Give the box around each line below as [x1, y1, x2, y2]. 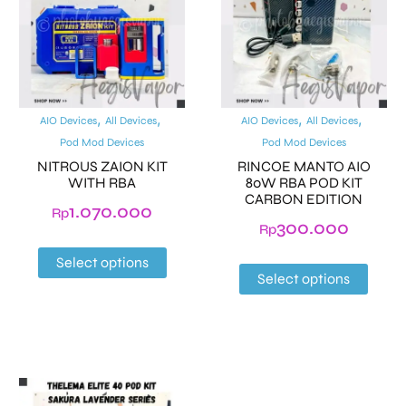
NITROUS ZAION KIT [36, 157, 168, 175]
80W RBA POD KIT [245, 173, 362, 191]
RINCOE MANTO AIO [237, 157, 371, 175]
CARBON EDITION [245, 189, 363, 208]
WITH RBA [68, 173, 137, 191]
